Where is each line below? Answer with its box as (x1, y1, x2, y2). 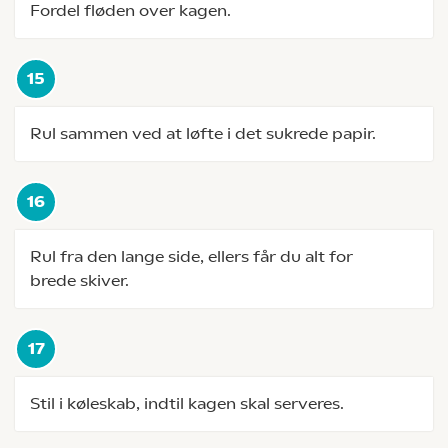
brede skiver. (30, 271, 129, 290)
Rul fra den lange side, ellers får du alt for (30, 247, 353, 266)
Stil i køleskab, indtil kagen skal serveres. (30, 394, 344, 413)
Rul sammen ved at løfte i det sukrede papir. (30, 124, 376, 143)
